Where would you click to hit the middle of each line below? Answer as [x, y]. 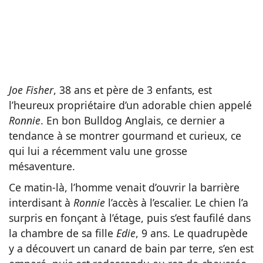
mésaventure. [42, 166]
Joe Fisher [31, 90]
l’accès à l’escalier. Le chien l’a [177, 203]
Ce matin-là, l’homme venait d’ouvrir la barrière [124, 188]
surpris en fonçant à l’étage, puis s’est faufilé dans [130, 218]
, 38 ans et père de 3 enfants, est [133, 90]
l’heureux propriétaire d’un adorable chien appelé [130, 105]
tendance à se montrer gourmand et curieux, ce [125, 136]
